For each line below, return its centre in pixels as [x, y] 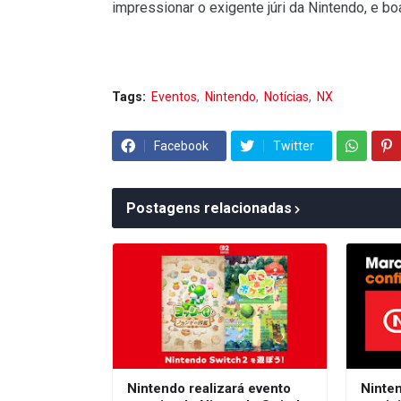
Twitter [294, 146]
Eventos [174, 97]
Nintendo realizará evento [209, 389]
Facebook [181, 146]
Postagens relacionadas [209, 209]
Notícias [286, 97]
